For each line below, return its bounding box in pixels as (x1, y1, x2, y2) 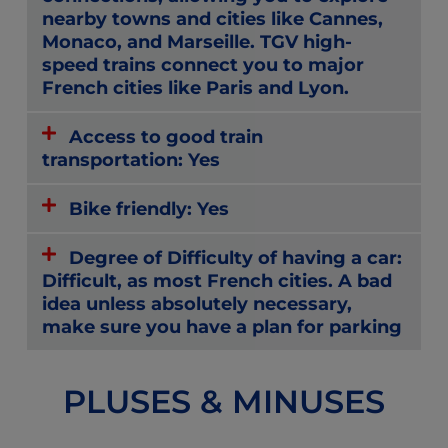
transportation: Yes (42, 148, 220, 172)
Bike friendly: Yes (69, 197, 230, 221)
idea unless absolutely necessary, (42, 292, 352, 316)
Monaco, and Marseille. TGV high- (42, 30, 352, 54)
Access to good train (69, 125, 264, 149)
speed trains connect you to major (42, 53, 364, 77)
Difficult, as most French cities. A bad (42, 269, 392, 293)
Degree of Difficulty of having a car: (69, 246, 403, 270)
